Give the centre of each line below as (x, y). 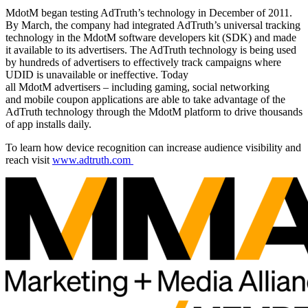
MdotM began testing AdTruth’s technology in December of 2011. (149, 13)
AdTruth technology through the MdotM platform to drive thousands (154, 112)
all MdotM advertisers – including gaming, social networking (137, 87)
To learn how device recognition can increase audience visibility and (153, 148)
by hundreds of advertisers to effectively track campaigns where (143, 63)
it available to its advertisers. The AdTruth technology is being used (151, 50)
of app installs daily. (48, 124)
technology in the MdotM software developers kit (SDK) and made (151, 38)
